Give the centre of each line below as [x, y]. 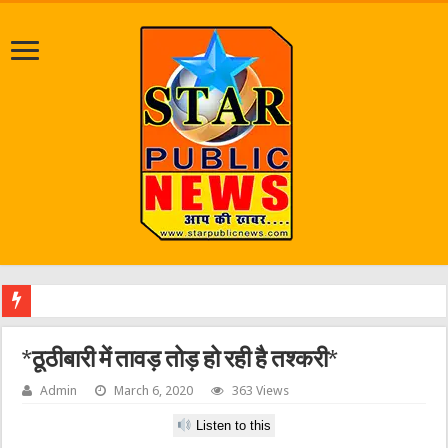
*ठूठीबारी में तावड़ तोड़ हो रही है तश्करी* [180, 361]
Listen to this [232, 426]
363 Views [261, 390]
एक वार [59, 301]
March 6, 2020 [154, 390]
